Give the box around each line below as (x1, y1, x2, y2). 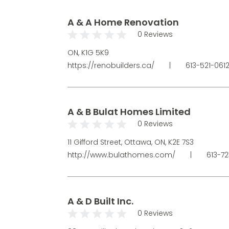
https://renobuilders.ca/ (67, 60, 156, 71)
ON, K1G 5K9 (67, 47, 109, 58)
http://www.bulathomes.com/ (67, 149, 177, 160)
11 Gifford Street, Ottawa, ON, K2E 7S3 (67, 136, 194, 147)
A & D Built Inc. (67, 194, 133, 208)
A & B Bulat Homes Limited (67, 105, 191, 118)
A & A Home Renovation (67, 15, 179, 29)
